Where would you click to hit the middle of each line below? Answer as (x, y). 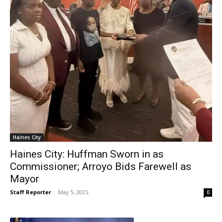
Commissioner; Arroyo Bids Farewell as (101, 166)
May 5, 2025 (73, 192)
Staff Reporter (30, 192)
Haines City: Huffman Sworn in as (87, 154)
